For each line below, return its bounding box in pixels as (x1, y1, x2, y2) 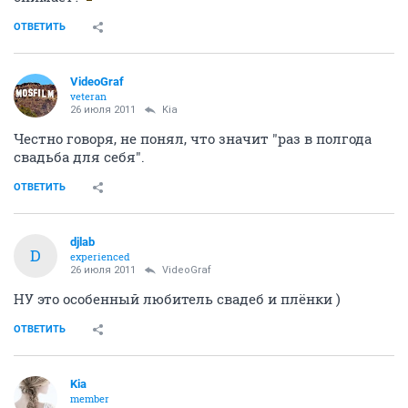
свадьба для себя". (14, 147, 145, 166)
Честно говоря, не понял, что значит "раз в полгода (14, 128, 372, 148)
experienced (70, 249, 130, 263)
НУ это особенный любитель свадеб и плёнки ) (14, 289, 341, 308)
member (70, 391, 109, 405)
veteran (70, 88, 107, 103)
